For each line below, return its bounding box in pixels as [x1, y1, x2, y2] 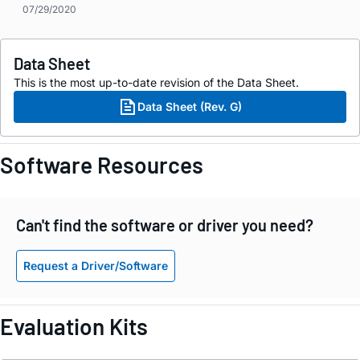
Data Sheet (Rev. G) [137, 100, 242, 114]
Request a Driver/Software [23, 259, 168, 272]
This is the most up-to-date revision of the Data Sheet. [14, 76, 299, 90]
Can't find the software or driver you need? [16, 215, 313, 235]
